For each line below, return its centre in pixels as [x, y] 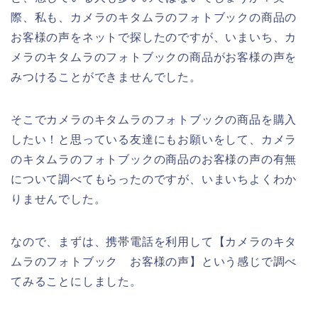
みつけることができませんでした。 [106, 77]
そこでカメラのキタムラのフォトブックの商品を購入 [154, 119]
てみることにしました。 [76, 281]
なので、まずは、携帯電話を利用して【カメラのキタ [154, 241]
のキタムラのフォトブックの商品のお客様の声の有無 [154, 159]
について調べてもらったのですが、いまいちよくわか [154, 179]
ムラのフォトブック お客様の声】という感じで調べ [154, 261]
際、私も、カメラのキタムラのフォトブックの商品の [154, 17]
